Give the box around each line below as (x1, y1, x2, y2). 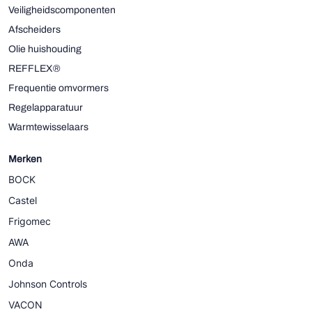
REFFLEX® (8, 63, 61, 75)
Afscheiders (8, 24, 61, 36)
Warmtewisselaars (8, 122, 88, 133)
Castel (8, 194, 37, 207)
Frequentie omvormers (8, 83, 109, 94)
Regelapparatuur (8, 102, 83, 114)
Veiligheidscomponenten (8, 5, 116, 16)
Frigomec (8, 215, 51, 228)
